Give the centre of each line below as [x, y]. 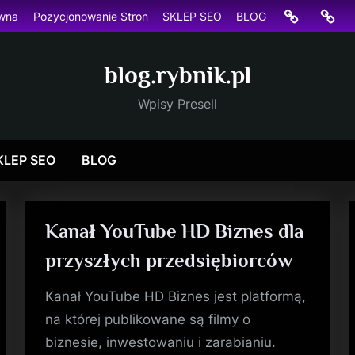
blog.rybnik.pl [177, 74]
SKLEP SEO [192, 16]
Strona [301, 15]
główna [303, 36]
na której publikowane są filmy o [148, 319]
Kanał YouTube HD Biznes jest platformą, [176, 296]
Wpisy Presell [177, 103]
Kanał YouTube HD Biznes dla [175, 231]
